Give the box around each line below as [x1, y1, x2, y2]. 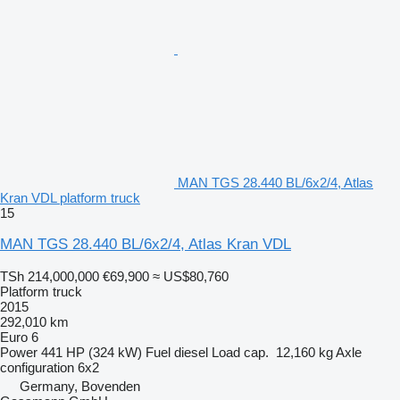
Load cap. [212, 344, 269, 360]
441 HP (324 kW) [41, 344, 142, 360]
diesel [174, 344, 208, 360]
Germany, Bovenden [20, 378, 140, 394]
